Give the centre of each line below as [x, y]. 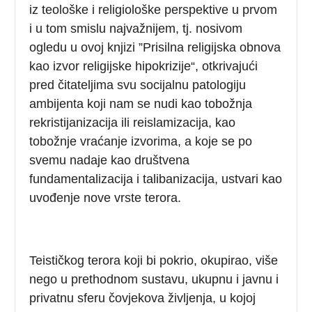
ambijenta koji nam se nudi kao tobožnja [141, 103]
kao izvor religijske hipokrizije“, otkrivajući [144, 66]
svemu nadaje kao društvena [110, 160]
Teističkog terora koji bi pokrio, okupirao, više [154, 260]
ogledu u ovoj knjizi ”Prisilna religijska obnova [155, 47]
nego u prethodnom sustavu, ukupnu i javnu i [154, 279]
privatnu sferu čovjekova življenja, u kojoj [143, 298]
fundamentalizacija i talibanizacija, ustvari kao [156, 179]
